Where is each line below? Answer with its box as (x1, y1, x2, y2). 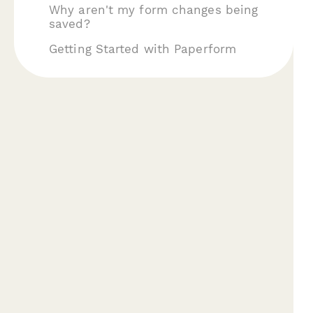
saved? (49, 17, 90, 31)
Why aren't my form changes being (49, 3, 259, 17)
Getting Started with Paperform (49, 42, 236, 56)
